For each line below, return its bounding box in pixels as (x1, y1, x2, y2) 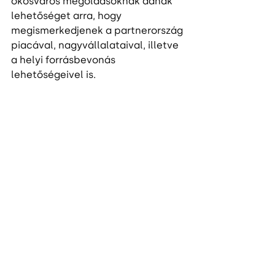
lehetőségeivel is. (11, 69, 98, 81)
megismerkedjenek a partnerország (11, 25, 185, 37)
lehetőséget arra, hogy (11, 10, 124, 22)
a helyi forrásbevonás (11, 54, 118, 66)
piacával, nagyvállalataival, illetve (11, 39, 181, 52)
